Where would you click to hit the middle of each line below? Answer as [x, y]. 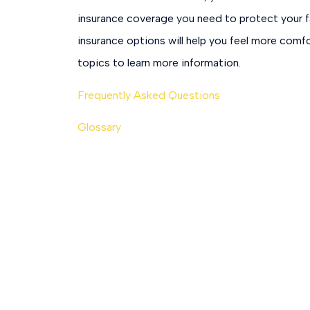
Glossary [99, 127]
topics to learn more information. [159, 63]
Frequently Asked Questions [149, 95]
